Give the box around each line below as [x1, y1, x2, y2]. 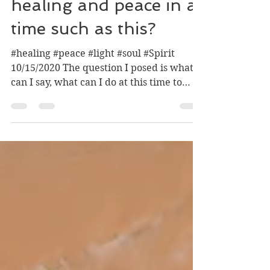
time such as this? [11, 38, 156, 58]
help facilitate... [11, 110, 84, 122]
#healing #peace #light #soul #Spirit [11, 67, 175, 78]
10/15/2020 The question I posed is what [11, 81, 193, 93]
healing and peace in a [11, 14, 196, 34]
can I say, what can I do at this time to [11, 96, 182, 107]
